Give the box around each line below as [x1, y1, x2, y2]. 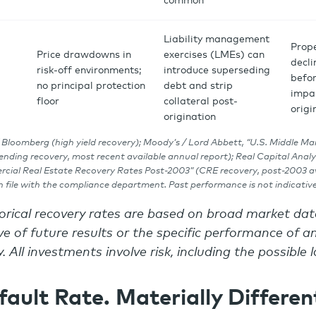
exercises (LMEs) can [164, 50, 265, 60]
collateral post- [164, 97, 238, 107]
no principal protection [37, 81, 145, 91]
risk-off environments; [37, 66, 141, 75]
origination [164, 112, 219, 122]
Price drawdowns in [37, 50, 131, 60]
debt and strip [164, 81, 233, 91]
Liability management [164, 35, 269, 44]
